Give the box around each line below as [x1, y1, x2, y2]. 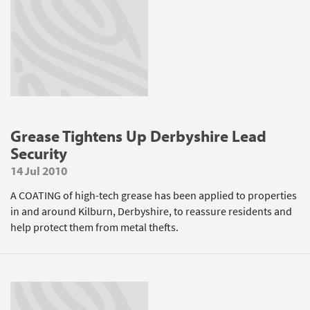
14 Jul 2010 [10, 163, 67, 178]
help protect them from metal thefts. [10, 220, 179, 235]
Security [10, 143, 67, 163]
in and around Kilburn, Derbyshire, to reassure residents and [10, 204, 292, 219]
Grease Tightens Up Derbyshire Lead [10, 126, 266, 146]
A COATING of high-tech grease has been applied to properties [10, 188, 297, 203]
